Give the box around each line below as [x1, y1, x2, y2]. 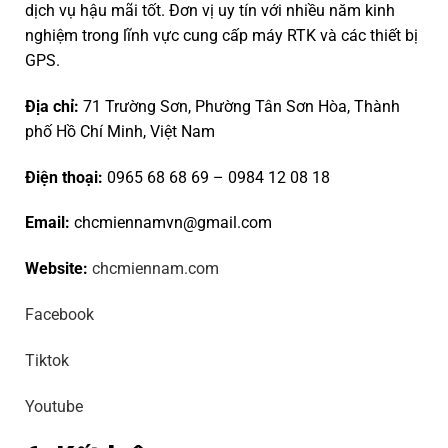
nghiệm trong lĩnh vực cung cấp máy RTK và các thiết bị [25, 25, 418, 45]
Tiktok [25, 350, 69, 370]
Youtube [25, 396, 83, 416]
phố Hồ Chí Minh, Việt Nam [25, 121, 215, 141]
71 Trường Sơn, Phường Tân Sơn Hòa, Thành [79, 96, 400, 116]
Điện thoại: [25, 167, 103, 187]
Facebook [25, 304, 94, 324]
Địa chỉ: [25, 96, 79, 116]
